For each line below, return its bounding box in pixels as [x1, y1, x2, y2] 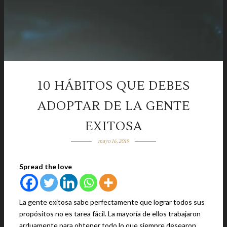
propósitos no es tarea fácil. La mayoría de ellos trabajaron [19, 209, 201, 218]
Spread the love [19, 162, 72, 171]
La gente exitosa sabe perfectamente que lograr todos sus [19, 198, 205, 206]
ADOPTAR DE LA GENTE [37, 98, 190, 114]
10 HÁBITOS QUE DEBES [37, 78, 190, 94]
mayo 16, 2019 [98, 138, 129, 144]
